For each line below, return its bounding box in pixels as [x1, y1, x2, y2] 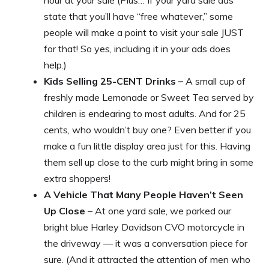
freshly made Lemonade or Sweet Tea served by [44, 91, 254, 103]
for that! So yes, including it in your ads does [44, 42, 231, 55]
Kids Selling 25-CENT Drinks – [44, 74, 183, 87]
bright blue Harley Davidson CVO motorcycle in [44, 220, 244, 233]
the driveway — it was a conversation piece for [44, 237, 247, 249]
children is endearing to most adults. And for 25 [44, 107, 246, 119]
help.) [44, 58, 67, 71]
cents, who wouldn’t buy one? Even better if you [44, 123, 251, 136]
